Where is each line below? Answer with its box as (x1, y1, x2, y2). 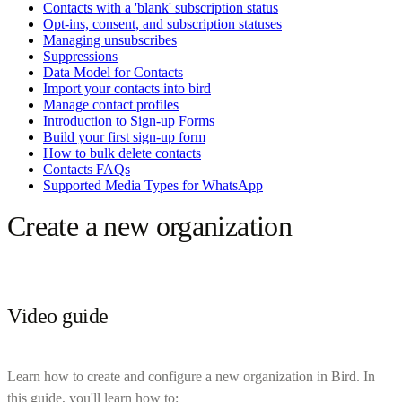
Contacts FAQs (43, 161, 130, 177)
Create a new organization (7, 209, 292, 242)
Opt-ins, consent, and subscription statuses (43, 15, 282, 31)
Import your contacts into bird (43, 80, 211, 96)
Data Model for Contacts (43, 64, 183, 80)
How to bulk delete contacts (43, 144, 201, 161)
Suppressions (43, 48, 118, 64)
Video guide (7, 303, 109, 328)
